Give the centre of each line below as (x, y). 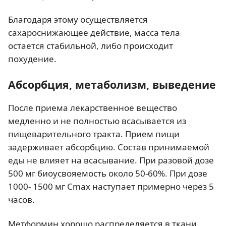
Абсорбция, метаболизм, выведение (112, 85)
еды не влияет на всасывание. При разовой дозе (111, 160)
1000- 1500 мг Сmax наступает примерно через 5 (111, 187)
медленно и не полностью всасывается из (97, 121)
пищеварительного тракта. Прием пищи (94, 134)
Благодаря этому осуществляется (78, 20)
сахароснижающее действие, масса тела (94, 33)
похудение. (32, 59)
